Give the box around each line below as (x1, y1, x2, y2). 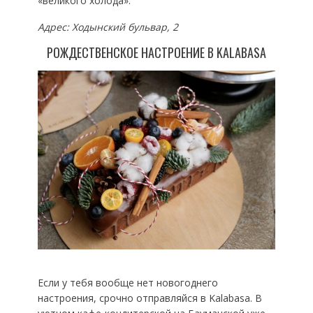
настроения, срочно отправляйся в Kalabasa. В (37, 291, 262, 305)
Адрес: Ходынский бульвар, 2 (37, 20, 178, 34)
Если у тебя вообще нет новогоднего (37, 275, 218, 289)
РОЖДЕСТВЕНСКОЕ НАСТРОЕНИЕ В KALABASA (46, 43, 266, 62)
